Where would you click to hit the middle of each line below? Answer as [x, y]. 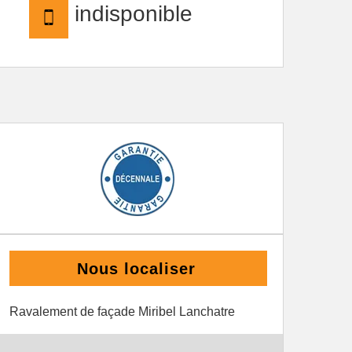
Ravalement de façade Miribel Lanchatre [122, 312]
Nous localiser [136, 269]
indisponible [130, 14]
